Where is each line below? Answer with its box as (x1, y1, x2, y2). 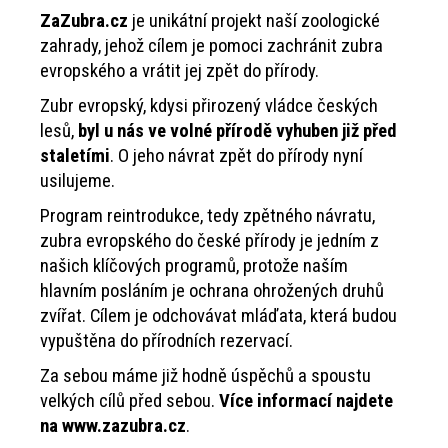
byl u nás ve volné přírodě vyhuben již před (78, 119, 397, 142)
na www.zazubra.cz (40, 414, 186, 437)
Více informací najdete (219, 389, 393, 412)
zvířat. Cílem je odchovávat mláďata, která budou (40, 304, 397, 327)
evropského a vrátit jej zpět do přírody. (40, 59, 319, 82)
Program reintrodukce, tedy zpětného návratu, (40, 204, 375, 227)
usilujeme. (40, 169, 115, 192)
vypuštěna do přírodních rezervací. (40, 329, 293, 352)
